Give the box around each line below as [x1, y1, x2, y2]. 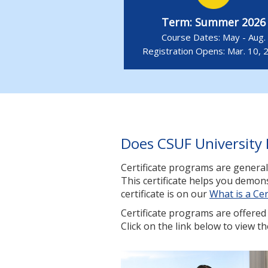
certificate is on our [121, 187, 209, 200]
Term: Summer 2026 [162, 14, 266, 29]
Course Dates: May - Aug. [162, 31, 266, 43]
